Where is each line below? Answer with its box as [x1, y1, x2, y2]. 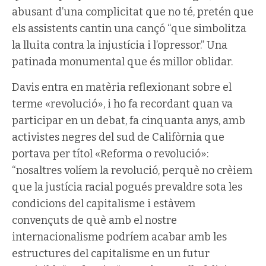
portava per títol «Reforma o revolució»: [12, 147, 208, 160]
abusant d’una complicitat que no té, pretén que [12, 5, 254, 18]
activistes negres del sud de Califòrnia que [12, 130, 224, 144]
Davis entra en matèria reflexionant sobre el [12, 80, 232, 94]
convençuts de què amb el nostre [12, 213, 177, 227]
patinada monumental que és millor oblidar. [12, 55, 233, 68]
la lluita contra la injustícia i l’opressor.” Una [12, 38, 227, 52]
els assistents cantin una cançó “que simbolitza [12, 21, 246, 35]
